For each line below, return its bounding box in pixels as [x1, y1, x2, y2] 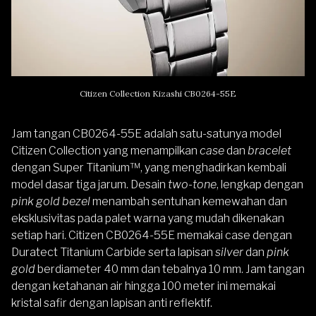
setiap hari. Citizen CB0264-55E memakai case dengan [11, 228, 292, 242]
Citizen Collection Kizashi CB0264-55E [80, 87, 236, 99]
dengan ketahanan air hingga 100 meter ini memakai [11, 279, 276, 293]
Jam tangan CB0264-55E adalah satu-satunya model [11, 126, 281, 140]
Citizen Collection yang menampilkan [11, 143, 200, 157]
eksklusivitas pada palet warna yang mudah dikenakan [11, 211, 284, 225]
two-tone [166, 177, 217, 191]
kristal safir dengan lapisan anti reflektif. [11, 296, 212, 310]
